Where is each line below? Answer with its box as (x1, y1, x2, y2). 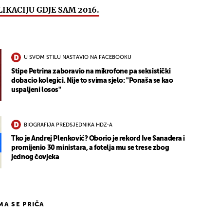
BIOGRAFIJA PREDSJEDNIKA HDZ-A (24, 122, 113, 128)
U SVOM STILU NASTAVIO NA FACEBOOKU (24, 55, 132, 61)
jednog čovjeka (11, 154, 59, 161)
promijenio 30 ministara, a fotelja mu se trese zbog (11, 145, 169, 152)
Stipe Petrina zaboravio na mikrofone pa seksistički (11, 68, 171, 75)
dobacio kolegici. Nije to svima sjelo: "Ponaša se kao (11, 77, 173, 84)
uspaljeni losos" (11, 86, 61, 93)
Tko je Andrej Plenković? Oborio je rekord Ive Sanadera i (11, 135, 185, 143)
